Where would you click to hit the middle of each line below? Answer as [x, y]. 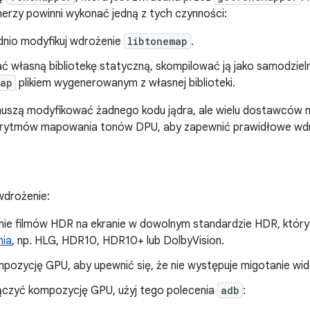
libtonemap [157, 41]
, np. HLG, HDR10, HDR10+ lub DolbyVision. [118, 241]
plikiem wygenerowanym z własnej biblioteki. [126, 83]
